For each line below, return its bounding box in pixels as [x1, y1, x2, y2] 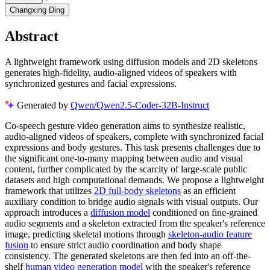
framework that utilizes [5, 185, 94, 196]
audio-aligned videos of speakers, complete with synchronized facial [5, 131, 263, 142]
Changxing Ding [10, 5, 64, 15]
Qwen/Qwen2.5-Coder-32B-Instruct [71, 99, 209, 110]
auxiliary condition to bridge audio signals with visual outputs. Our [5, 196, 258, 207]
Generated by [17, 99, 71, 110]
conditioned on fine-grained [150, 207, 257, 218]
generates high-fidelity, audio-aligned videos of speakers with [5, 67, 237, 78]
